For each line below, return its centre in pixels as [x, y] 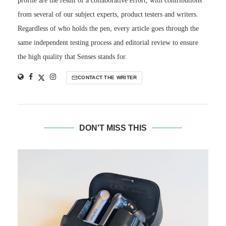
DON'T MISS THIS [113, 128]
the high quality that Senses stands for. [72, 57]
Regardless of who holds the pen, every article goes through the [108, 29]
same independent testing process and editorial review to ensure [108, 43]
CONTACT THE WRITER [107, 78]
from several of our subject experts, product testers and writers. [108, 15]
